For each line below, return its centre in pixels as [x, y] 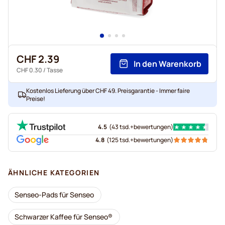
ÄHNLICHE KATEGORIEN [54, 173]
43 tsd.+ [123, 127]
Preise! [36, 99]
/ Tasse [52, 70]
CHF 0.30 [29, 70]
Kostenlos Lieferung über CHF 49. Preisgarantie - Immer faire [108, 91]
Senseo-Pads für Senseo [54, 195]
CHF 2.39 [38, 59]
